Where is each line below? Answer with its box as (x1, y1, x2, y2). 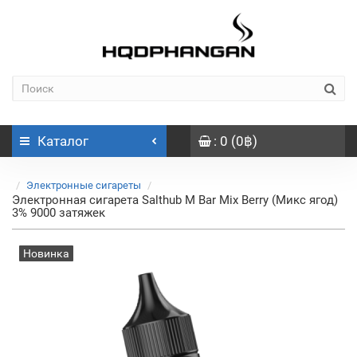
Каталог (37, 133, 88, 149)
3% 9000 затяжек (12, 206, 105, 220)
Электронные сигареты (26, 179, 141, 191)
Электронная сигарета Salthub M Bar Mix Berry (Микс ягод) (12, 193, 338, 207)
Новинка (23, 247, 69, 260)
